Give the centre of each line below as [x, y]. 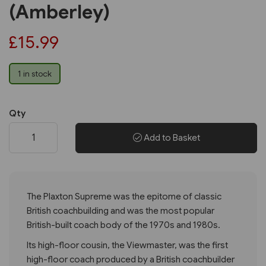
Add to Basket [171, 137]
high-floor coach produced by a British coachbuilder [131, 259]
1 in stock [35, 74]
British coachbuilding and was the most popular [121, 210]
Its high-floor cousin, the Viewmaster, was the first [127, 245]
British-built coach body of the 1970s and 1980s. [123, 225]
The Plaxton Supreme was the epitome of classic [124, 196]
